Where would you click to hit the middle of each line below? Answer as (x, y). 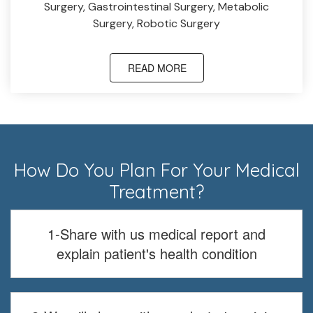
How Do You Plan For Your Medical (156, 170)
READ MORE (157, 68)
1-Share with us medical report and (156, 234)
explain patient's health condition (156, 254)
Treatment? (156, 192)
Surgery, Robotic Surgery (156, 24)
